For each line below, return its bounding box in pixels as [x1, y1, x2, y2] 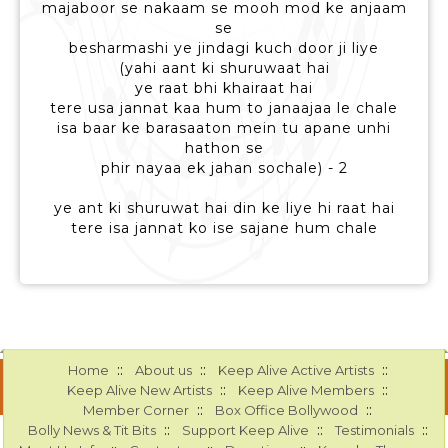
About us [134, 362, 192, 379]
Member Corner [83, 402, 190, 419]
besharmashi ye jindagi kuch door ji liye [69, 39, 379, 58]
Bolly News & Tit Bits [27, 422, 156, 439]
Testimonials [334, 422, 414, 439]
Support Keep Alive [181, 422, 309, 439]
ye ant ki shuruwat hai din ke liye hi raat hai [53, 199, 395, 218]
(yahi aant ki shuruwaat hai [118, 59, 330, 78]
